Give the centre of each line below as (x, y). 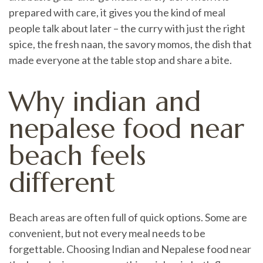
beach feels (77, 156)
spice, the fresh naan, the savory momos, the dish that (130, 44)
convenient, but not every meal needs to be (107, 233)
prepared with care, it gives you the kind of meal (117, 12)
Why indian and (105, 102)
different (62, 183)
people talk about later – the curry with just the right (127, 28)
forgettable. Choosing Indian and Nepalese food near (130, 249)
